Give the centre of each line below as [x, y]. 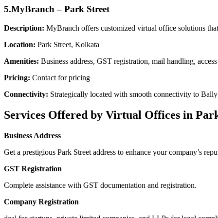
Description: [24, 28]
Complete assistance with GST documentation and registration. [100, 185]
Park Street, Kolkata [67, 44]
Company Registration [41, 201]
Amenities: [21, 61]
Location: [20, 44]
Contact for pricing [60, 77]
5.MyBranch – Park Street [57, 9]
